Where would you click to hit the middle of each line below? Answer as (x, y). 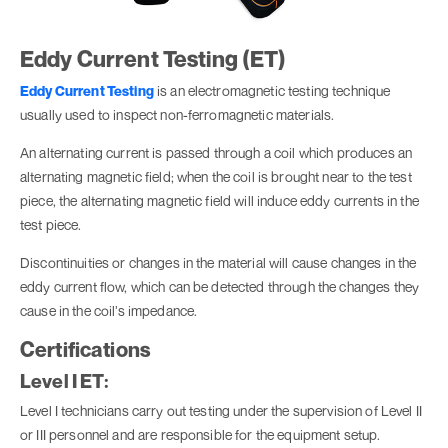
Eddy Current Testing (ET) (153, 59)
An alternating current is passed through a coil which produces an (216, 153)
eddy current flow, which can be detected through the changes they (220, 287)
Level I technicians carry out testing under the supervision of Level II (221, 411)
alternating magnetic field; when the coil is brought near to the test (216, 177)
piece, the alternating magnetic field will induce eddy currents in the (219, 201)
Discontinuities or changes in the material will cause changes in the (218, 263)
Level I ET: (65, 381)
